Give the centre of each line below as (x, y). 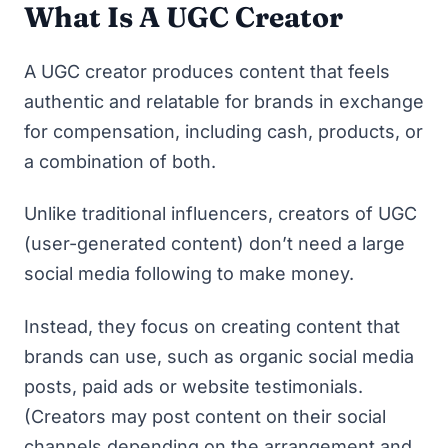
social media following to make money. (191, 273)
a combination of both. (122, 161)
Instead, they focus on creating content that (212, 326)
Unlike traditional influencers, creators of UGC (220, 213)
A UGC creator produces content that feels (207, 71)
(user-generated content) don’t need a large (214, 243)
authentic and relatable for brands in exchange (224, 101)
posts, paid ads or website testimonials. (193, 386)
